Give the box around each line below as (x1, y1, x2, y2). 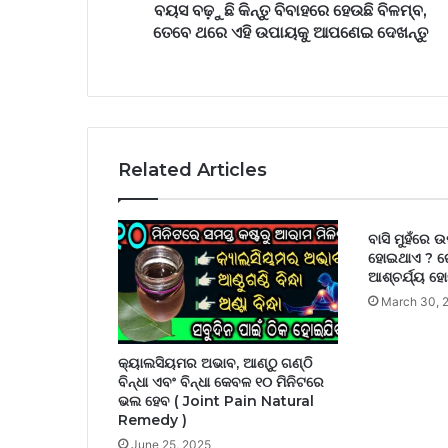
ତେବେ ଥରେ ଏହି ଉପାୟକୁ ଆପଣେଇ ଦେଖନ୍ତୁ (153, 23, 428, 42)
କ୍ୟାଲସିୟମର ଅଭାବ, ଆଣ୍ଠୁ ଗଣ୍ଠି (118, 354, 312, 373)
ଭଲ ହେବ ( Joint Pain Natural (118, 392, 314, 411)
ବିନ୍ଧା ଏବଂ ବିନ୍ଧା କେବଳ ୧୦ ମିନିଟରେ (118, 373, 324, 392)
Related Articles (118, 159, 267, 181)
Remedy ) (118, 411, 187, 430)
